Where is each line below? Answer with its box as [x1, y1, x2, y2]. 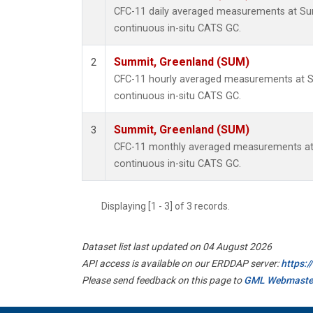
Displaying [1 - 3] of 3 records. [101, 201, 238, 212]
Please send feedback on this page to [82, 275, 244, 286]
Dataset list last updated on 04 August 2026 [82, 241, 272, 253]
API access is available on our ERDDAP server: [82, 258, 281, 270]
